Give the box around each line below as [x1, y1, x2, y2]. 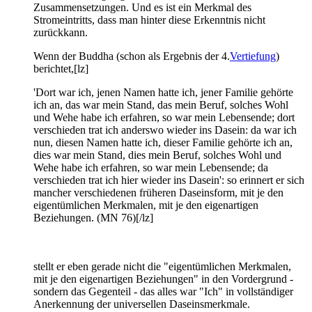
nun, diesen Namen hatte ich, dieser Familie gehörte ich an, [33, 136, 292, 148]
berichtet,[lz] [33, 62, 88, 75]
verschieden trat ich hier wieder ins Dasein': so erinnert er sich [33, 173, 304, 186]
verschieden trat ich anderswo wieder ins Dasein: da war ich [33, 123, 297, 136]
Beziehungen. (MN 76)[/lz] [33, 211, 153, 224]
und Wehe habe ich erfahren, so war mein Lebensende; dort [33, 111, 295, 123]
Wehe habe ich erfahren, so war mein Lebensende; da [33, 161, 268, 173]
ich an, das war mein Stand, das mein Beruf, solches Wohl [33, 98, 288, 111]
